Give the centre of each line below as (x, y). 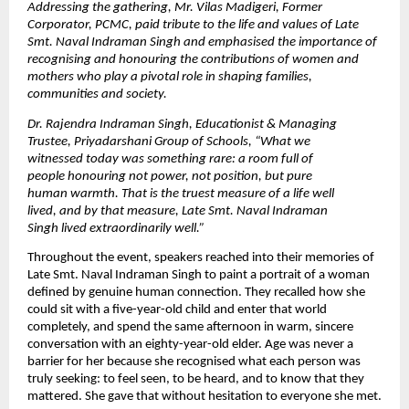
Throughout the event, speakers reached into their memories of (201, 257)
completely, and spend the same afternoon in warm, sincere (190, 327)
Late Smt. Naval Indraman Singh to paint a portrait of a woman (199, 275)
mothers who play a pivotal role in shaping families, (170, 78)
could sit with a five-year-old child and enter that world (177, 309)
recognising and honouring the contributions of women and (193, 60)
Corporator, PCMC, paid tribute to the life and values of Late (193, 26)
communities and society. (99, 95)
